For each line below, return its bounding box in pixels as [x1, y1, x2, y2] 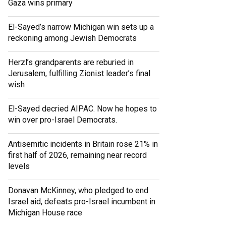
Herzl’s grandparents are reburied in [8, 58, 134, 68]
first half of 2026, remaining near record [8, 150, 147, 160]
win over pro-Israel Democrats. [8, 115, 117, 125]
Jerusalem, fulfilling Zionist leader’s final [8, 69, 150, 79]
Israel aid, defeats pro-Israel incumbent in [8, 197, 155, 207]
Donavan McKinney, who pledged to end [8, 186, 148, 196]
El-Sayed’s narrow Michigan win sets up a [8, 22, 154, 32]
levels [8, 161, 30, 172]
